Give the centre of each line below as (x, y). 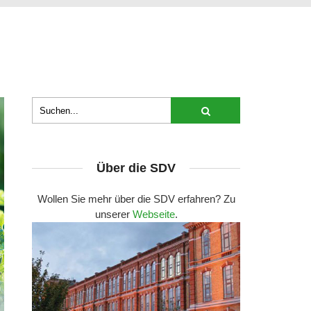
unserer (114, 214)
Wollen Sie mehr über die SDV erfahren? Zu (136, 199)
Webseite (153, 214)
